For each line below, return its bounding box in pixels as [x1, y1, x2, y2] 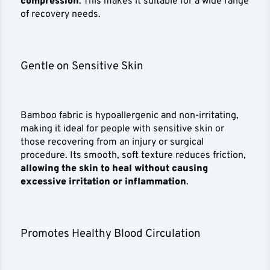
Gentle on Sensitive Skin [20, 59, 144, 74]
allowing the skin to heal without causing [20, 163, 209, 175]
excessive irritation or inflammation [20, 176, 187, 189]
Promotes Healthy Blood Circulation [20, 227, 201, 242]
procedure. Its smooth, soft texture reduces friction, [20, 149, 246, 162]
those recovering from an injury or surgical [20, 136, 204, 149]
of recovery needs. [20, 8, 104, 21]
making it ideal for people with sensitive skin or [20, 123, 225, 136]
